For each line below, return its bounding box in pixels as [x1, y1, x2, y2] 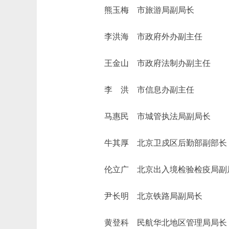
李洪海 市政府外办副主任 [88, 32, 202, 41]
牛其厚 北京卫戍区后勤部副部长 [88, 139, 227, 147]
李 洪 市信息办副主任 [88, 85, 194, 94]
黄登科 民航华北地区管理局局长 [88, 218, 227, 227]
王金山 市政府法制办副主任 [88, 59, 211, 67]
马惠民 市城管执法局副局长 [88, 112, 211, 121]
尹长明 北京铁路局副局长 [88, 192, 202, 200]
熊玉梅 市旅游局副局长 [88, 6, 194, 14]
